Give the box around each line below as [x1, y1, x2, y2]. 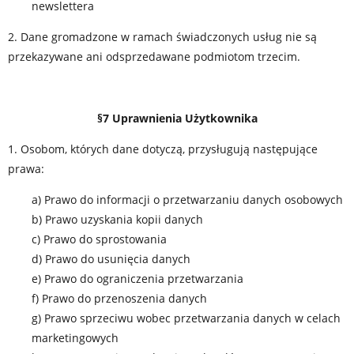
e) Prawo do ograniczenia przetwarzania [32, 271, 243, 286]
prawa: [8, 161, 44, 176]
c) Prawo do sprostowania [32, 232, 167, 247]
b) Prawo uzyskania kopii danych [32, 212, 203, 227]
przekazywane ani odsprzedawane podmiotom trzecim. [8, 49, 300, 64]
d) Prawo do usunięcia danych [32, 251, 190, 266]
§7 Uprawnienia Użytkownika [96, 111, 258, 126]
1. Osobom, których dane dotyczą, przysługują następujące [8, 141, 318, 156]
